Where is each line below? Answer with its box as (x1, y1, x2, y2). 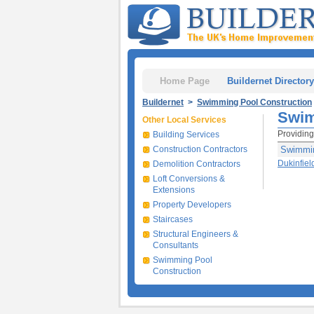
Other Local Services (142, 115, 226, 125)
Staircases (153, 214, 193, 224)
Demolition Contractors (153, 159, 240, 169)
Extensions (153, 185, 195, 195)
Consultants (153, 240, 198, 250)
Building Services (153, 130, 219, 139)
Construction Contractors (153, 144, 247, 154)
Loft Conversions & (153, 174, 225, 184)
